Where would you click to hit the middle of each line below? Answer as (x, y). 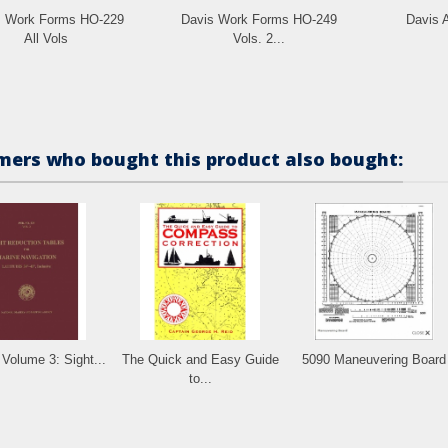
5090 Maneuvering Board (374, 359)
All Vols (45, 38)
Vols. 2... (258, 38)
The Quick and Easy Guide (200, 359)
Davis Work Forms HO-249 (258, 19)
